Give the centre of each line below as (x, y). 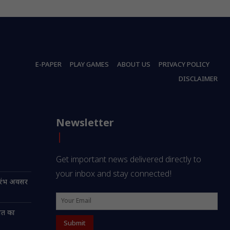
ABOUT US (134, 65)
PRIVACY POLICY (184, 65)
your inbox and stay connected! (114, 175)
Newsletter (85, 124)
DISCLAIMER (198, 80)
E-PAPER (49, 65)
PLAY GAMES (89, 65)
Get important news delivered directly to (129, 161)
